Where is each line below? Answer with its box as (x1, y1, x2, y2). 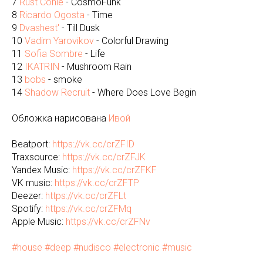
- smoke (46, 74, 82, 85)
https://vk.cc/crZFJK (62, 151, 146, 163)
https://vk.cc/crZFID (52, 139, 134, 150)
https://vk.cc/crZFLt (45, 190, 126, 201)
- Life (83, 48, 105, 59)
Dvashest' (19, 22, 59, 33)
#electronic (113, 242, 160, 253)
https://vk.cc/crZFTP (55, 177, 139, 188)
